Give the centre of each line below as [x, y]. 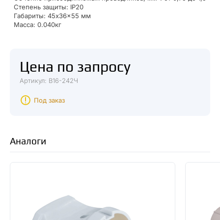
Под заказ [49, 100]
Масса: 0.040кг [38, 25]
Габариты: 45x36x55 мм [52, 16]
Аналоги [28, 141]
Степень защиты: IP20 [49, 7]
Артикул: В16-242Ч [49, 81]
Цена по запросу [75, 67]
